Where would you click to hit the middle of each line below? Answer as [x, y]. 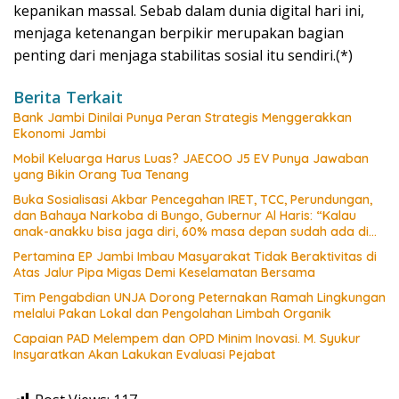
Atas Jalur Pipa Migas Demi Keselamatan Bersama [164, 272]
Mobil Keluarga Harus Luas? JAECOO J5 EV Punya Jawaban [191, 158]
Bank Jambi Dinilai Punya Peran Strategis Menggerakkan [183, 117]
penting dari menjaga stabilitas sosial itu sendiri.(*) [183, 55]
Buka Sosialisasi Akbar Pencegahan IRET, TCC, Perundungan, [193, 199]
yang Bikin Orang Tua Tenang [101, 174]
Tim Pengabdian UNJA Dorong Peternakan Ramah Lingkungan [199, 297]
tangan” [37, 247]
